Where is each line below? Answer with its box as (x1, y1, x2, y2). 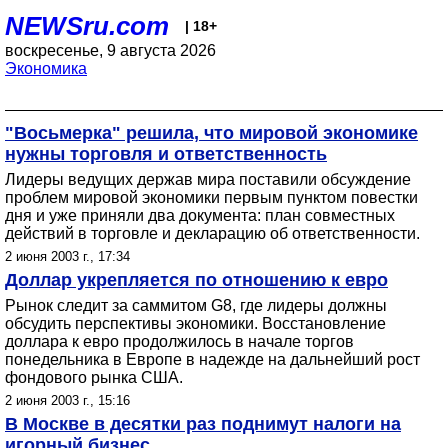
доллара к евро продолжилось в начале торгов (5, 333, 354, 350)
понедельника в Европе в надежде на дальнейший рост (5, 351, 420, 368)
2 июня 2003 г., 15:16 (5, 393, 130, 408)
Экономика (5, 60, 87, 77)
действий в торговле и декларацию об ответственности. (5, 225, 420, 242)
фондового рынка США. (5, 369, 183, 386)
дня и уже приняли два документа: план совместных (5, 207, 395, 224)
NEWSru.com (5, 11, 169, 41)
